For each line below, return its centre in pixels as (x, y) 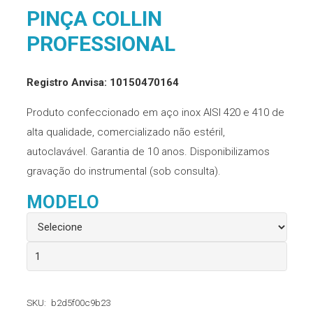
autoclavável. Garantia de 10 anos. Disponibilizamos (148, 151)
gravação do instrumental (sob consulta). (123, 171)
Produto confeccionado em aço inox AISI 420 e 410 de (155, 112)
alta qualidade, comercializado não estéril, (125, 132)
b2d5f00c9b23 (81, 303)
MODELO (63, 202)
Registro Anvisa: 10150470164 (102, 82)
